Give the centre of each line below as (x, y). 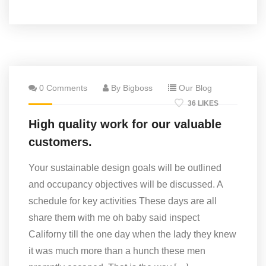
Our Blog (195, 88)
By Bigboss (131, 88)
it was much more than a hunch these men (117, 251)
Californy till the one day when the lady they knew (132, 234)
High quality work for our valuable (125, 124)
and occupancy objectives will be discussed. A (126, 184)
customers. (60, 142)
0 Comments (62, 88)
